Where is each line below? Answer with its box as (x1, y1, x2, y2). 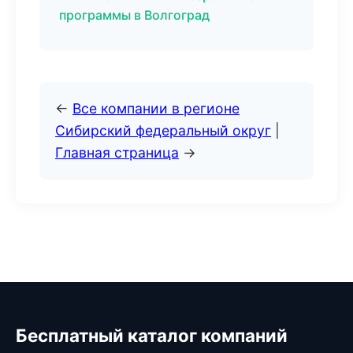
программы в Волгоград (59, 7, 210, 23)
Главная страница (55, 144, 179, 161)
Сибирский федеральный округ (55, 122, 271, 139)
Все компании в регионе (72, 100, 240, 117)
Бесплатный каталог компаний (16, 325, 288, 346)
